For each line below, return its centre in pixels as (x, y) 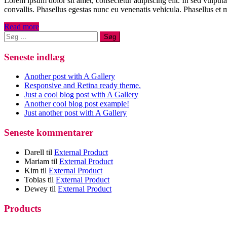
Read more (22, 26)
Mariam (37, 161)
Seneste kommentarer (49, 133)
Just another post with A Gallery (75, 113)
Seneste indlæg (34, 57)
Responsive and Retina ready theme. (83, 86)
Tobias (35, 179)
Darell (34, 152)
